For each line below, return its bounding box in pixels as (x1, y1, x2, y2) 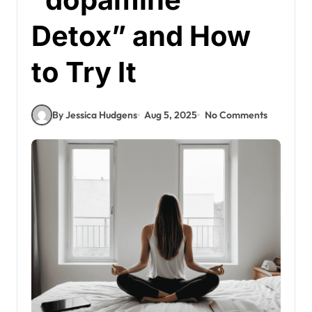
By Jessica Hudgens (52, 108, 137, 121)
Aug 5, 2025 (144, 108, 198, 121)
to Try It (31, 55, 136, 89)
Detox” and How (31, 19, 251, 53)
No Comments (204, 108, 267, 121)
